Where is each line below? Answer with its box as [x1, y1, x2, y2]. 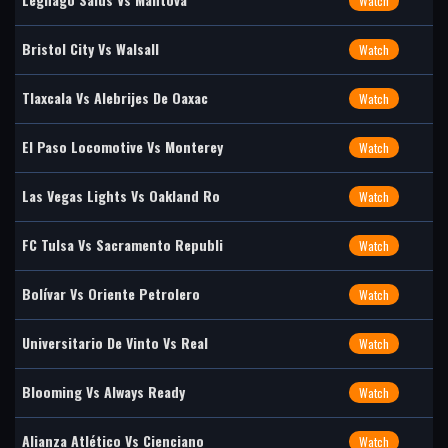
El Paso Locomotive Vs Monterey [22, 136, 223, 157]
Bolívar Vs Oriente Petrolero [22, 283, 200, 304]
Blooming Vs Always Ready [22, 381, 185, 402]
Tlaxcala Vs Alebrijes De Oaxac [22, 87, 208, 108]
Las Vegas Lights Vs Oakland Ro [22, 185, 220, 206]
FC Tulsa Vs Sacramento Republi [22, 234, 223, 255]
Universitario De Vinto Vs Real [22, 332, 208, 353]
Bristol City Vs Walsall [22, 38, 159, 59]
